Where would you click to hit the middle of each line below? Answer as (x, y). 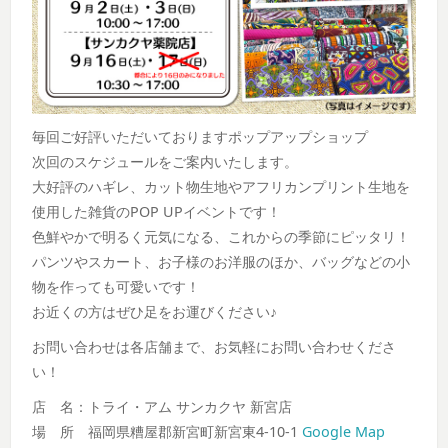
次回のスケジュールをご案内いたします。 (165, 161)
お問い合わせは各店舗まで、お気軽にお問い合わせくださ (214, 346)
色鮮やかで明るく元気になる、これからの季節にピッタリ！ (221, 236)
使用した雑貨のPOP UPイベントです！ (157, 211)
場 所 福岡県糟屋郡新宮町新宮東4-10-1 (167, 431)
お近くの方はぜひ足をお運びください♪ (155, 311)
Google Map (344, 431)
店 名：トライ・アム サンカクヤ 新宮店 (162, 406)
